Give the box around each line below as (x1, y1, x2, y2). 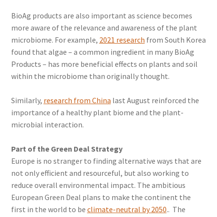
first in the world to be (11, 204, 87, 214)
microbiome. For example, (11, 35, 99, 45)
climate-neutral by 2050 (87, 204, 167, 214)
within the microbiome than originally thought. (11, 71, 170, 81)
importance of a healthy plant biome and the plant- (11, 108, 184, 117)
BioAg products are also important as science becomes (11, 11, 192, 20)
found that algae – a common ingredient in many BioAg (11, 47, 194, 57)
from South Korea (144, 35, 206, 45)
